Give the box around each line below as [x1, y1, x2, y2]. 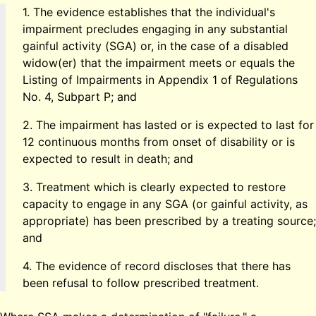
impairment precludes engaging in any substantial [23, 21, 288, 36]
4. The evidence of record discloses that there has [23, 258, 291, 273]
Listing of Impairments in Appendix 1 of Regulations [23, 72, 298, 87]
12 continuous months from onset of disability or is [23, 134, 295, 149]
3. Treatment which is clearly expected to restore [23, 179, 286, 194]
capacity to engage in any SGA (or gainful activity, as [23, 196, 308, 211]
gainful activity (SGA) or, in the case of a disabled [23, 38, 288, 53]
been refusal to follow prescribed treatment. [23, 275, 259, 290]
